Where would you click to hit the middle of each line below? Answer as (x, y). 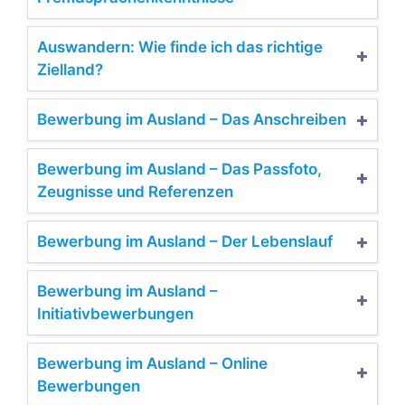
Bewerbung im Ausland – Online (152, 363)
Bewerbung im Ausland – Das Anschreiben (192, 119)
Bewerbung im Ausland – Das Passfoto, (179, 169)
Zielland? (70, 69)
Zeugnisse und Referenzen (135, 191)
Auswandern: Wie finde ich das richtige (180, 47)
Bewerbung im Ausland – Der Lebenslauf (185, 241)
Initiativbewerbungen (115, 313)
